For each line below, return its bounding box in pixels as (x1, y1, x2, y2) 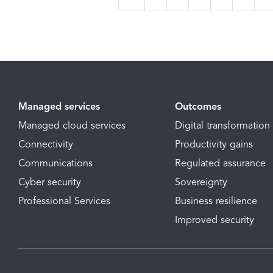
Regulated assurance (174, 158, 266, 169)
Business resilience (174, 196, 257, 207)
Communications (18, 158, 93, 169)
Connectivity (18, 140, 73, 150)
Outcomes (174, 102, 221, 112)
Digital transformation (174, 121, 270, 131)
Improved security (174, 215, 254, 225)
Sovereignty (174, 177, 227, 188)
